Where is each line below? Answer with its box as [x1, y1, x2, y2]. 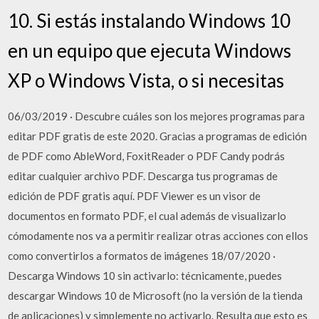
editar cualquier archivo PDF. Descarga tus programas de [8, 169, 278, 182]
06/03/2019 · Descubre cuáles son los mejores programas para [8, 109, 305, 122]
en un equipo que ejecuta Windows [8, 38, 292, 62]
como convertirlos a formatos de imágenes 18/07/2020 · [8, 249, 276, 262]
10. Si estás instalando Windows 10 [8, 9, 291, 32]
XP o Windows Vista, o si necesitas [8, 68, 285, 92]
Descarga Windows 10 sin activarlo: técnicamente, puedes [8, 268, 283, 282]
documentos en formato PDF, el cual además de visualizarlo [8, 209, 287, 222]
